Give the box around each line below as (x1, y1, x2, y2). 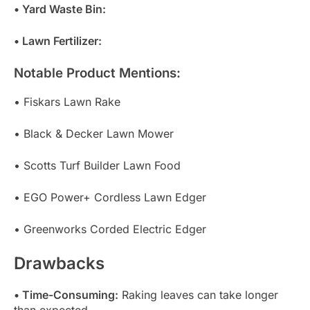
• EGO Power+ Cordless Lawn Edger (14, 190, 206, 205)
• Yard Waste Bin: (14, 2, 106, 17)
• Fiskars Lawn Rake (14, 95, 120, 109)
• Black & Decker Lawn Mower (14, 127, 174, 141)
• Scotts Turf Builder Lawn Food (14, 158, 181, 173)
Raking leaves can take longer (118, 287, 278, 302)
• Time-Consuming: (14, 287, 118, 302)
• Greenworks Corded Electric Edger (14, 222, 206, 237)
